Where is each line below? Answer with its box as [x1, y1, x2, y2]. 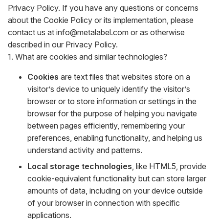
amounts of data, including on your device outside [27, 186, 203, 196]
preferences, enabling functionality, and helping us [27, 133, 202, 143]
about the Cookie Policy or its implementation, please [8, 15, 194, 25]
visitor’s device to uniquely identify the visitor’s [27, 84, 190, 94]
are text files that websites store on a [59, 72, 190, 82]
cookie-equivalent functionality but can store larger [27, 174, 206, 183]
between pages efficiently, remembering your [27, 121, 185, 131]
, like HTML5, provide [132, 161, 206, 171]
